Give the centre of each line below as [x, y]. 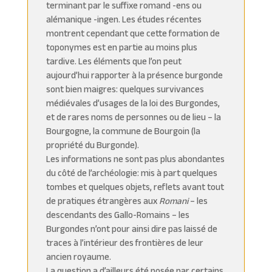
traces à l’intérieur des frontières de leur [124, 242]
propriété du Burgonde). [92, 144]
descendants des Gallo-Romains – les [117, 214]
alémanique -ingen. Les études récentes [124, 19]
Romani [173, 200]
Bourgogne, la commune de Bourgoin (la [123, 131]
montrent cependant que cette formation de [133, 33]
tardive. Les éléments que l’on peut [114, 61]
